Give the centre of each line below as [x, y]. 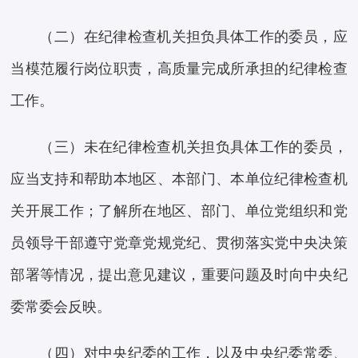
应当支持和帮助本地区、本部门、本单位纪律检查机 [179, 179]
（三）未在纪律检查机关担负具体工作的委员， [193, 147]
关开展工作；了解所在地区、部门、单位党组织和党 [179, 211]
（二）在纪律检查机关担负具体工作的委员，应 [193, 37]
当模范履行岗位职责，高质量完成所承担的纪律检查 [179, 69]
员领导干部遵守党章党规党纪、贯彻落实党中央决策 [179, 243]
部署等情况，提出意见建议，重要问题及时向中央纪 [179, 275]
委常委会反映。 [61, 307]
